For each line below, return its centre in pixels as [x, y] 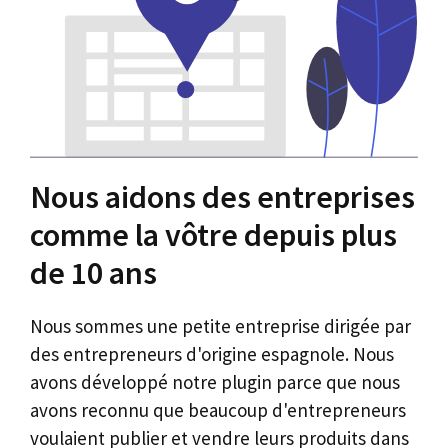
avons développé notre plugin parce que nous [215, 382]
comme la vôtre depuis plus [213, 235]
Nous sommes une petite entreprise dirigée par [220, 326]
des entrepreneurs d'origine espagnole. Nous [212, 354]
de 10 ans [93, 273]
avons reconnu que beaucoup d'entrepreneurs [218, 410]
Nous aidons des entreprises [222, 197]
